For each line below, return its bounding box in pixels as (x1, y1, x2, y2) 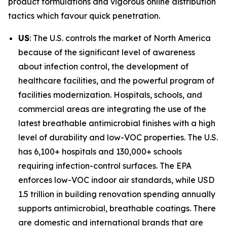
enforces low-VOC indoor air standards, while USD (18, 174, 214, 185)
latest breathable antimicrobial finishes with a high (18, 118, 215, 128)
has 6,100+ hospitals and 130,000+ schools (18, 146, 182, 157)
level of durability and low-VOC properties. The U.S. (18, 132, 218, 142)
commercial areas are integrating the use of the (18, 103, 206, 114)
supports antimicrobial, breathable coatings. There (18, 203, 216, 213)
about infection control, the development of (18, 61, 188, 71)
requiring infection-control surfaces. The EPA (18, 160, 192, 171)
